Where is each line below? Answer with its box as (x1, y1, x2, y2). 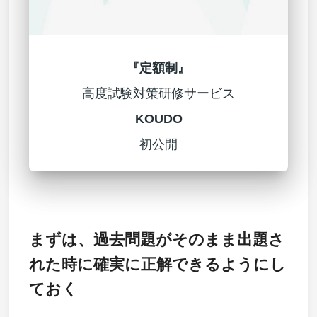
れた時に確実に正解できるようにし (28, 255, 286, 273)
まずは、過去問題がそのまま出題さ (28, 230, 284, 248)
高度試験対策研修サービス (82, 86, 235, 101)
